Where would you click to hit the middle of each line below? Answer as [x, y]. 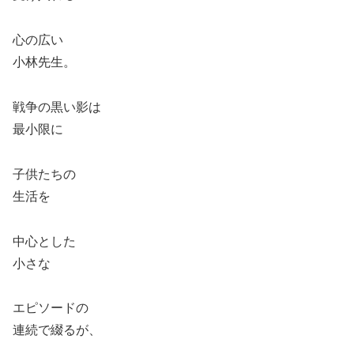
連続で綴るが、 [57, 330]
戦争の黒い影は [57, 107]
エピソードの [51, 308]
